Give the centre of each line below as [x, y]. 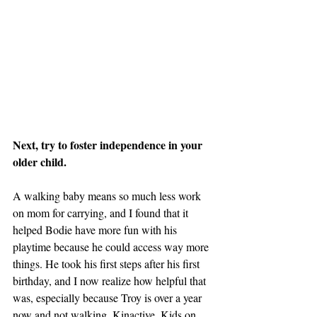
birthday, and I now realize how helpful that [111, 281]
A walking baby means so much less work [108, 196]
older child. [41, 162]
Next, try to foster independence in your [109, 145]
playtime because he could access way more [112, 247]
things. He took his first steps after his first [108, 264]
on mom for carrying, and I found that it [102, 213]
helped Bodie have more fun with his [96, 230]
